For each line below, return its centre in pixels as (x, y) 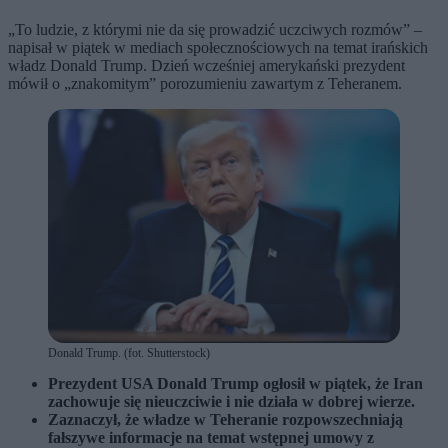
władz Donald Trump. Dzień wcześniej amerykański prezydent (206, 65)
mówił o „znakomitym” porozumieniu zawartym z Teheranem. (205, 83)
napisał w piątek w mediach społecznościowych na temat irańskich (218, 47)
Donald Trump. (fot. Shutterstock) (129, 353)
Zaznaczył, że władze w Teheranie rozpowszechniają (225, 420)
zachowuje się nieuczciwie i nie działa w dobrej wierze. (231, 402)
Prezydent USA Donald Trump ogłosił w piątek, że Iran (235, 384)
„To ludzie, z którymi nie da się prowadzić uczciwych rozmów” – (215, 29)
